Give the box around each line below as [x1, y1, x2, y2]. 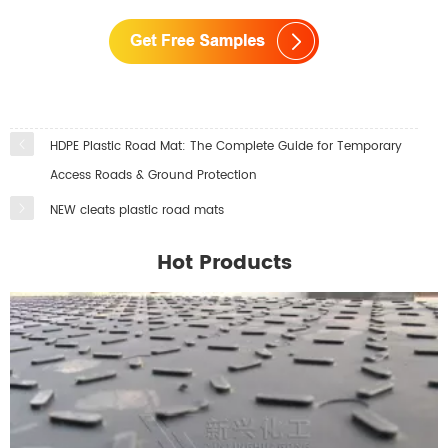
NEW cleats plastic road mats [50, 201, 224, 221]
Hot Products [156, 247, 292, 281]
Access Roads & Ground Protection [50, 166, 257, 186]
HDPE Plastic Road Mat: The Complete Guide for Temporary [50, 137, 402, 157]
